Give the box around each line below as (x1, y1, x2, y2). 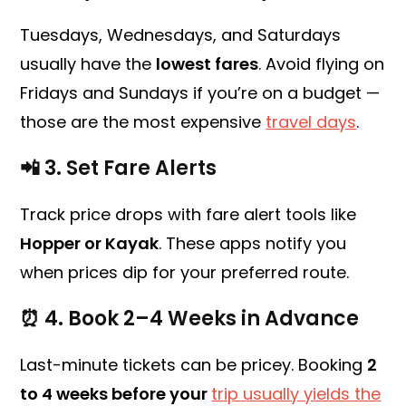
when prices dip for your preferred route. (20, 261, 350, 285)
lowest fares (156, 53, 259, 76)
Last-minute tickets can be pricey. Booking (20, 353, 368, 377)
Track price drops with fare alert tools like (20, 203, 357, 227)
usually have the (20, 53, 157, 76)
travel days (266, 111, 357, 134)
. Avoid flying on (258, 53, 385, 76)
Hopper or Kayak (20, 232, 159, 256)
